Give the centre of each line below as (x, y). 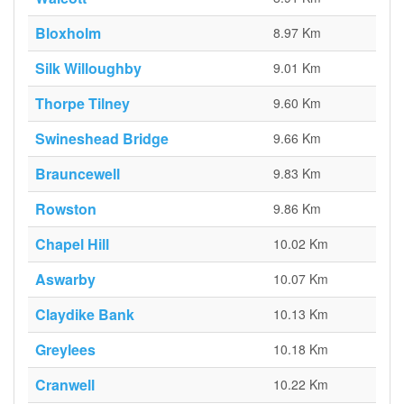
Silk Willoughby (88, 68)
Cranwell (65, 385)
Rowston (66, 209)
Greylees (65, 349)
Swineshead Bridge (102, 138)
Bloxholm (68, 33)
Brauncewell (78, 174)
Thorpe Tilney (83, 103)
